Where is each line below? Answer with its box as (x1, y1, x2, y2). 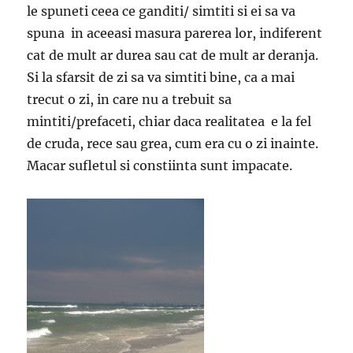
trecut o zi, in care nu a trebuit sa (27, 91, 232, 107)
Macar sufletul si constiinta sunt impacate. (27, 157, 293, 173)
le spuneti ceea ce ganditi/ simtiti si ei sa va (27, 2, 296, 19)
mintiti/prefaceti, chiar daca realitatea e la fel (27, 113, 312, 129)
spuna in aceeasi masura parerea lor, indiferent (27, 24, 323, 41)
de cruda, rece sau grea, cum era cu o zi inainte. (27, 135, 319, 151)
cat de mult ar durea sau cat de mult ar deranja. (27, 46, 319, 63)
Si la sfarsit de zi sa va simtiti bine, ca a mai (27, 69, 295, 85)
